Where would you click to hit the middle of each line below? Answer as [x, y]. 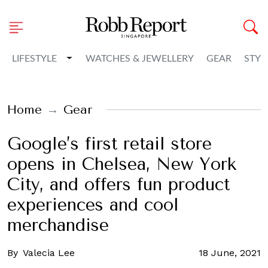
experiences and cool [93, 205]
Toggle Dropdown [106, 58]
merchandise [58, 225]
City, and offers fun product [118, 185]
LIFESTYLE [34, 59]
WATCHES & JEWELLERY [139, 59]
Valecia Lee [49, 253]
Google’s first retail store [109, 144]
